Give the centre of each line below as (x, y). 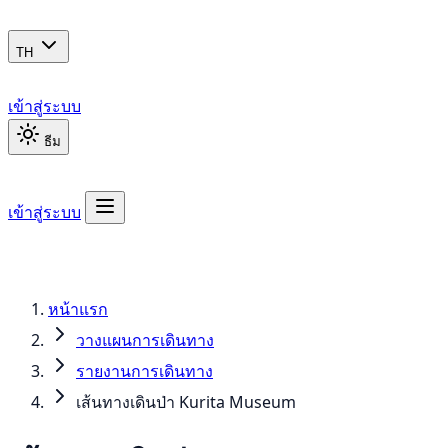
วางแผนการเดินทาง (145, 340)
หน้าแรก (78, 309)
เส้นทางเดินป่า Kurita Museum (186, 402)
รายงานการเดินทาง (144, 371)
